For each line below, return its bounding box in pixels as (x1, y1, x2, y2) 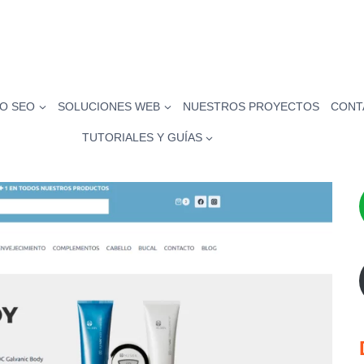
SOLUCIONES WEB (58, 99, 161, 113)
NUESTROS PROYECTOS (183, 99, 320, 113)
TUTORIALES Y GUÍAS (81, 131, 202, 145)
